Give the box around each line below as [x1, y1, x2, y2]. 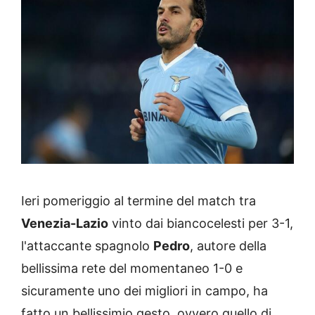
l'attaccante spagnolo [21, 238, 153, 253]
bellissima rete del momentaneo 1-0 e [21, 260, 243, 276]
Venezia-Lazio [21, 215, 108, 231]
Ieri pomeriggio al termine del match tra [21, 193, 256, 208]
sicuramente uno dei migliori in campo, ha [21, 283, 268, 298]
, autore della [190, 238, 266, 253]
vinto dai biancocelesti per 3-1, [108, 215, 293, 231]
